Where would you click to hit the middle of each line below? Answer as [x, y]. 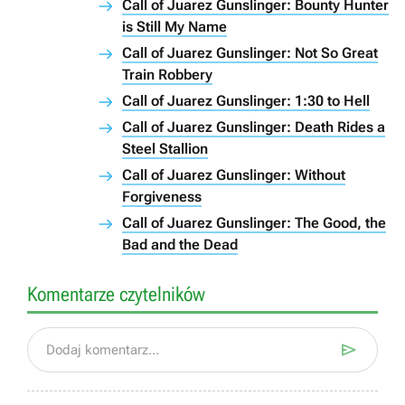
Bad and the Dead [180, 245]
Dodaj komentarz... [103, 350]
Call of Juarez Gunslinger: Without [234, 175]
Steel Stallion [165, 149]
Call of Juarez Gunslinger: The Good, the [254, 223]
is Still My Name [174, 27]
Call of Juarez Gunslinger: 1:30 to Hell [246, 101]
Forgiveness [162, 197]
